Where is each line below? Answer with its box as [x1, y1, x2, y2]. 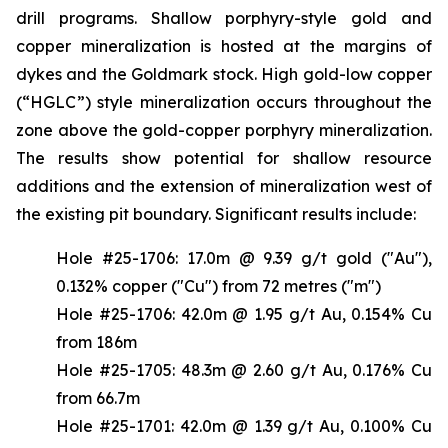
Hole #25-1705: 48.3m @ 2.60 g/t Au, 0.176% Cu [56, 359, 432, 380]
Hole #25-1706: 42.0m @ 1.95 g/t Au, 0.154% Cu [56, 303, 432, 324]
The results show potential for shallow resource [16, 147, 432, 168]
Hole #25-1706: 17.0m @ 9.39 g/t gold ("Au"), [56, 247, 432, 268]
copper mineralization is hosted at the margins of [16, 35, 432, 56]
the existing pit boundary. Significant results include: [16, 203, 416, 224]
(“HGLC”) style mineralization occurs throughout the [16, 91, 432, 112]
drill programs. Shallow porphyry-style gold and [16, 7, 432, 28]
